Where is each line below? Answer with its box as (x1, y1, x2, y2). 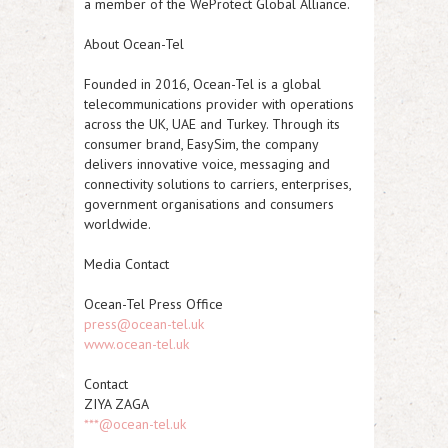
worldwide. (84, 214, 151, 233)
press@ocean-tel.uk (84, 314, 204, 333)
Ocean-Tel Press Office (84, 294, 223, 313)
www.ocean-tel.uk (84, 334, 189, 353)
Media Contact (84, 254, 169, 273)
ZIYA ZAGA (84, 394, 149, 413)
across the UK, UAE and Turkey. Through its (84, 114, 340, 133)
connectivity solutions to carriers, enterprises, (84, 174, 351, 193)
